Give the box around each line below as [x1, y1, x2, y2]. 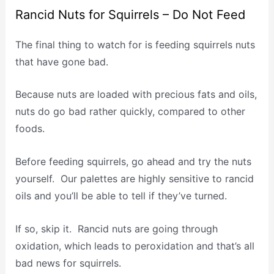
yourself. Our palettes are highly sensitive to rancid [15, 172, 254, 185]
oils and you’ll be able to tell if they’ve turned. [15, 189, 227, 202]
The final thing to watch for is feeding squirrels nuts [15, 38, 255, 51]
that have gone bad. [15, 55, 108, 68]
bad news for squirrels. [15, 256, 121, 269]
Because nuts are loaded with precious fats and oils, [15, 88, 257, 101]
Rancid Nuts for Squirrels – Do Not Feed [15, 7, 245, 22]
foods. [15, 122, 45, 135]
